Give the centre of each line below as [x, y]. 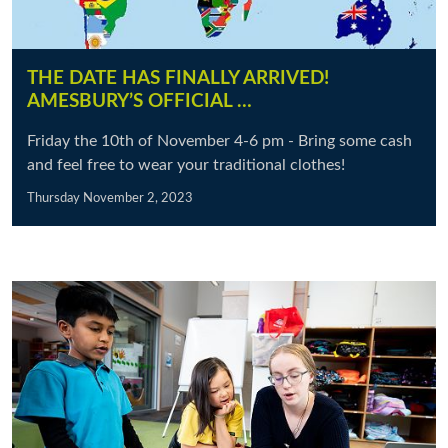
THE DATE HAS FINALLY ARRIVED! [178, 78]
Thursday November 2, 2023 [110, 198]
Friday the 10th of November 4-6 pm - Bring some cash [219, 141]
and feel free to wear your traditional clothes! [186, 165]
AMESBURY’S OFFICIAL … [139, 101]
